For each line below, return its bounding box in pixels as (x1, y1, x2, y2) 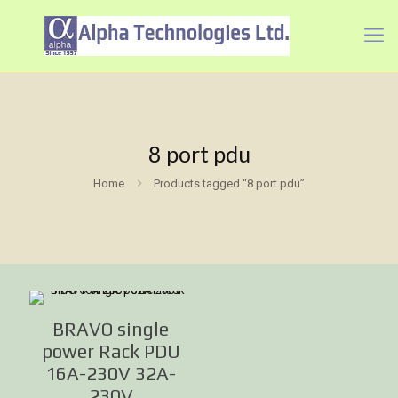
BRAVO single (52, 318, 170, 340)
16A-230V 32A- (45, 362, 177, 385)
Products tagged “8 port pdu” (154, 177, 305, 190)
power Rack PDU (41, 340, 180, 362)
